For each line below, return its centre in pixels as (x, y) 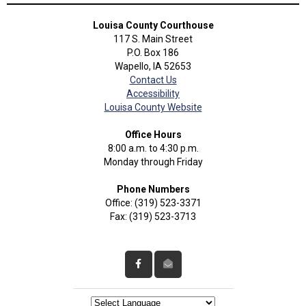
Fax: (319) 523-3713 (153, 217)
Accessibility (153, 94)
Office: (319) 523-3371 (153, 203)
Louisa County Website (153, 108)
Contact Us (153, 80)
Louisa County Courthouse (153, 26)
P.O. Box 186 (153, 53)
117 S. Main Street (153, 39)
